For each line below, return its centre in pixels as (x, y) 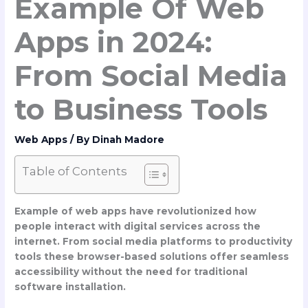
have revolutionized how (192, 211)
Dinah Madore (129, 139)
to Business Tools (141, 109)
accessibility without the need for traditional (131, 272)
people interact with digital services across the (138, 227)
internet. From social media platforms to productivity (154, 242)
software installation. (70, 287)
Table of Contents (75, 172)
